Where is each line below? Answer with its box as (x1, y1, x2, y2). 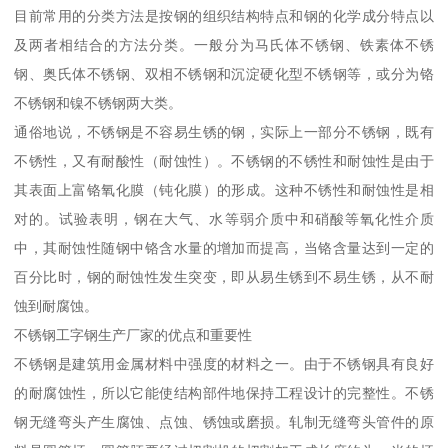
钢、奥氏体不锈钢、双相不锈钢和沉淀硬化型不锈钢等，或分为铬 (14, 65, 434, 82)
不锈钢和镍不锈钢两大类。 (14, 94, 183, 111)
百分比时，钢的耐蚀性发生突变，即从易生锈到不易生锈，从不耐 (14, 268, 434, 285)
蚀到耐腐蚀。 (14, 297, 99, 314)
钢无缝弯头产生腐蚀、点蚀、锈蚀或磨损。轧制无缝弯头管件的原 (14, 413, 434, 430)
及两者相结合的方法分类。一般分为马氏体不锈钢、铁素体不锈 (14, 36, 434, 53)
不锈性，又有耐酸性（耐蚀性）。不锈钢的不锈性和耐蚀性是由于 (14, 152, 434, 169)
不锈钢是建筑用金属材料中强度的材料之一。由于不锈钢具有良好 (14, 355, 434, 372)
